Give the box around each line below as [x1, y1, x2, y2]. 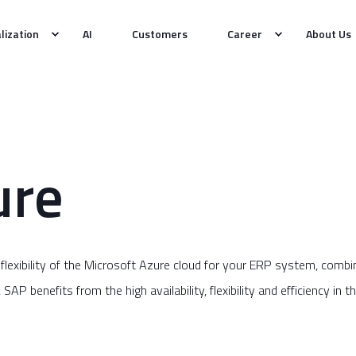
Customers [132, 25, 188, 42]
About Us [306, 25, 352, 42]
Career [227, 25, 263, 42]
